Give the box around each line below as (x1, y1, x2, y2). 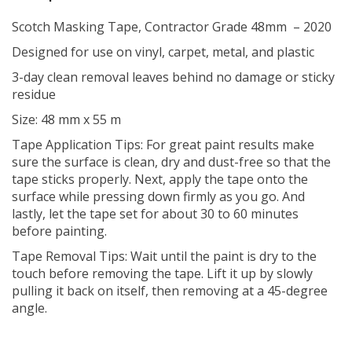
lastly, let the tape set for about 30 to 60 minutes (12, 204, 299, 222)
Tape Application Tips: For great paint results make (12, 135, 314, 153)
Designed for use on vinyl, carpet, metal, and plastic (12, 42, 314, 60)
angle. (12, 299, 47, 317)
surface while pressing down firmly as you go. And (12, 187, 305, 205)
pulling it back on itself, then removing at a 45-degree (12, 281, 328, 299)
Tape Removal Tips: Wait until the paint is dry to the (12, 247, 317, 265)
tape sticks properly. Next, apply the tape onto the (12, 170, 308, 188)
